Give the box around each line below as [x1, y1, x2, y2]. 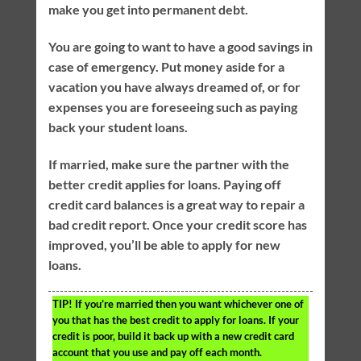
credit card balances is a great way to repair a [48, 196, 305, 212]
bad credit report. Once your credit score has [48, 216, 307, 232]
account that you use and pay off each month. [52, 346, 262, 359]
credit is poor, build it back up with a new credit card [52, 330, 294, 343]
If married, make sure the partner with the [48, 156, 289, 172]
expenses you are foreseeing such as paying [48, 98, 297, 114]
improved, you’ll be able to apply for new [48, 236, 280, 252]
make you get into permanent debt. [48, 2, 248, 18]
